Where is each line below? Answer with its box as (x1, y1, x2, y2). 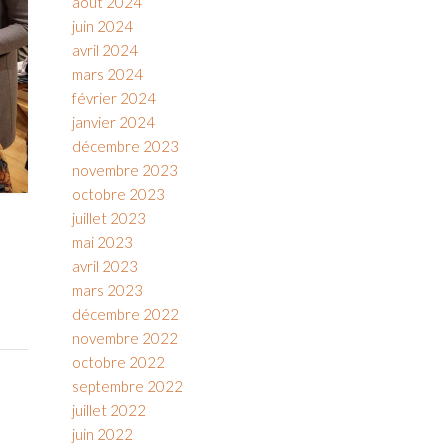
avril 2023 (71, 257, 138, 275)
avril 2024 (71, 41, 138, 59)
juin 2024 (71, 17, 133, 35)
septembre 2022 (71, 377, 183, 395)
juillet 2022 (71, 401, 146, 419)
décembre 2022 (71, 305, 179, 323)
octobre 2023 (71, 185, 165, 203)
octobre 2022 (71, 353, 165, 371)
